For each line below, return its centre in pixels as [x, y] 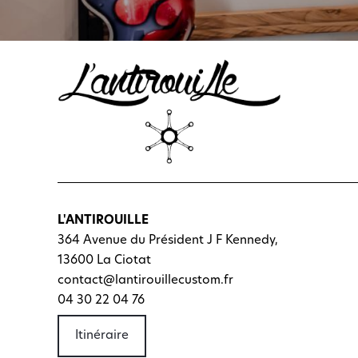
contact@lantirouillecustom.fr [145, 281]
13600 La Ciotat [104, 261]
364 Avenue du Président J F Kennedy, [168, 241]
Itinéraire [102, 336]
